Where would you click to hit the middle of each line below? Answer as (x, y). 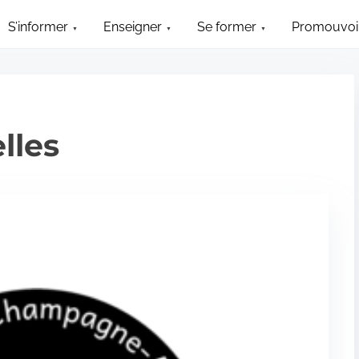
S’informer (38, 27)
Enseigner (133, 27)
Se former (227, 27)
